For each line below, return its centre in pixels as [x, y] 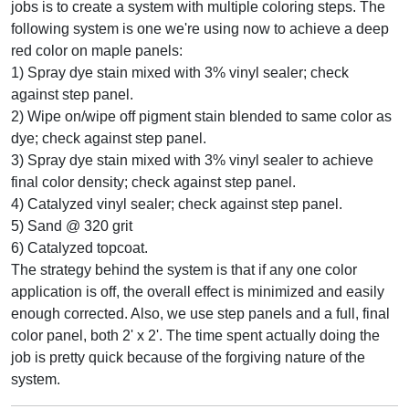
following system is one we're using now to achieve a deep [200, 28]
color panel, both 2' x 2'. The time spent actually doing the [195, 335]
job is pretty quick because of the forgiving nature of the [188, 357]
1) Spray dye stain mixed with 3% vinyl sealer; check [180, 72]
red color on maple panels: [97, 50]
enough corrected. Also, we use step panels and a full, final [200, 313]
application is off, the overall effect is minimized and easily [198, 291]
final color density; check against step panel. [153, 182]
